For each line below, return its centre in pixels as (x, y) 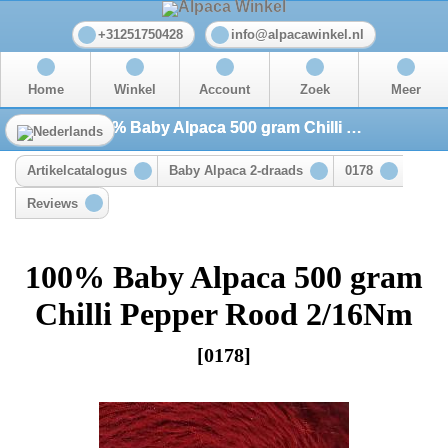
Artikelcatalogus (77, 171)
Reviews (52, 203)
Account (225, 90)
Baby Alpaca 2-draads (236, 171)
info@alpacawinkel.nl (297, 34)
